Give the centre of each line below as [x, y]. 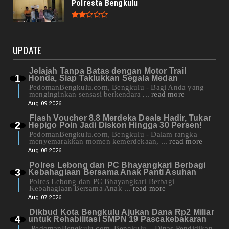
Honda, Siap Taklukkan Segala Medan [103, 78]
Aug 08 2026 [45, 151]
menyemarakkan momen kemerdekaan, [95, 141]
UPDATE [27, 50]
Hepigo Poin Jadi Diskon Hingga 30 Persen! [115, 125]
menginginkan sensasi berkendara [86, 94]
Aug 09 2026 [45, 104]
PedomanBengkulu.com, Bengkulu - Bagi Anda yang [117, 88]
